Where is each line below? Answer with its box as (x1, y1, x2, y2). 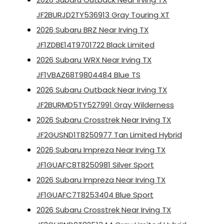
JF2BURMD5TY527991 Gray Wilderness (36, 99, 174, 110)
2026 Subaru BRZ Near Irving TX (36, 24, 148, 35)
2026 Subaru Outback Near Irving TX (36, 84, 167, 95)
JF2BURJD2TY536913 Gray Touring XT (36, 9, 169, 20)
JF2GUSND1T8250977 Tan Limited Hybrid (36, 129, 182, 140)
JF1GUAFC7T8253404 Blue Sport (36, 189, 153, 200)
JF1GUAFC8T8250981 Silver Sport (36, 159, 154, 170)
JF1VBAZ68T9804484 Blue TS (36, 69, 140, 80)
